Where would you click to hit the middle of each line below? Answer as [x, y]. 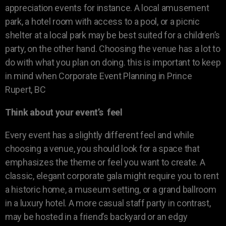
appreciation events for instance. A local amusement [107, 8]
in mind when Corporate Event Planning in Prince [99, 76]
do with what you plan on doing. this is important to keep [113, 62]
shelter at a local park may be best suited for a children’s [113, 35]
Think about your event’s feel [64, 112]
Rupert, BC [25, 89]
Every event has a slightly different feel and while [100, 135]
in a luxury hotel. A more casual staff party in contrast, [108, 203]
